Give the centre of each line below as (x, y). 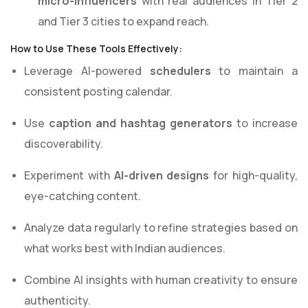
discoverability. (64, 144)
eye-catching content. (82, 196)
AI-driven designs (162, 176)
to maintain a (254, 71)
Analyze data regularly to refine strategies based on (161, 228)
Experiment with (69, 176)
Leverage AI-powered (87, 71)
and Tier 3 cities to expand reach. (123, 22)
